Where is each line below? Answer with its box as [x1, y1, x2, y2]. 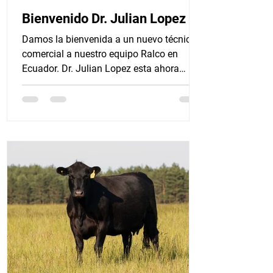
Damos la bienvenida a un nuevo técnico [22, 34, 196, 45]
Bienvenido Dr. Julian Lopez [22, 11, 186, 26]
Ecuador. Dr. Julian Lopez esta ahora [22, 63, 179, 74]
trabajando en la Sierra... [22, 77, 127, 89]
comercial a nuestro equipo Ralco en [22, 48, 178, 60]
